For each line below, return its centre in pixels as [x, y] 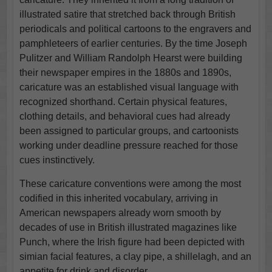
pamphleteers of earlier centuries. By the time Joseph [133, 43]
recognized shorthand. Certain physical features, [123, 101]
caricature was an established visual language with [129, 87]
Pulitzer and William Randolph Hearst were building [131, 58]
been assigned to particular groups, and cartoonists [129, 131]
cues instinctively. [57, 160]
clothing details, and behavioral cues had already [124, 116]
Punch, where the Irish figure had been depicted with [132, 242]
